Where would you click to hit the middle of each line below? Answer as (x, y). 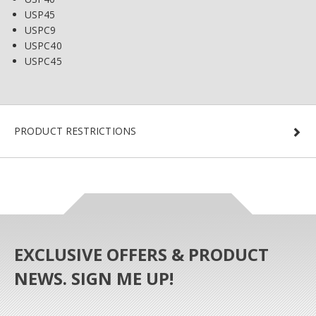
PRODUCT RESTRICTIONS (75, 131)
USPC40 (43, 46)
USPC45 (43, 61)
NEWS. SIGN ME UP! (94, 279)
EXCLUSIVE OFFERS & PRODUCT (141, 255)
